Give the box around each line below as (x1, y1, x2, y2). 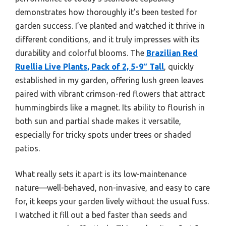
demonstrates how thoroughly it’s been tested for (15, 8, 197, 17)
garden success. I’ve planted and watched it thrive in (15, 21, 205, 31)
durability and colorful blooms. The (15, 48, 146, 58)
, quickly (164, 62, 194, 72)
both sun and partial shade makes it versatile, (15, 117, 181, 126)
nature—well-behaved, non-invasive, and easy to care (15, 183, 210, 193)
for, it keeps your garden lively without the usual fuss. (15, 197, 209, 206)
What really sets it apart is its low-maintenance (15, 169, 187, 179)
